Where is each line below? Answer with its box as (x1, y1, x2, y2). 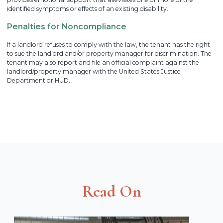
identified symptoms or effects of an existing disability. (7, 4, 168, 12)
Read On (82, 181, 141, 202)
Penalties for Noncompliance (7, 22, 126, 32)
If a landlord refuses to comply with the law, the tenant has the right (7, 40, 210, 48)
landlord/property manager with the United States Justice (7, 67, 181, 75)
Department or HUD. (7, 76, 70, 84)
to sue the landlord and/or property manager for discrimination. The (7, 49, 212, 57)
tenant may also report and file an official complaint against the (7, 58, 199, 66)
